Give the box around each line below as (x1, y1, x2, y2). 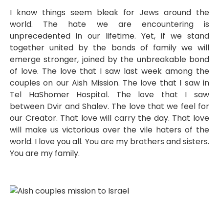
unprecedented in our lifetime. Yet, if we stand (10, 30, 209, 42)
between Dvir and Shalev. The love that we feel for (10, 101, 209, 112)
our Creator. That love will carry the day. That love (10, 112, 209, 124)
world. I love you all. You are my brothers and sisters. (10, 136, 209, 148)
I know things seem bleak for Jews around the (10, 7, 209, 19)
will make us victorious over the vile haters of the (10, 124, 209, 136)
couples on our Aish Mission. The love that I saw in (10, 77, 209, 89)
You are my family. (10, 148, 80, 159)
